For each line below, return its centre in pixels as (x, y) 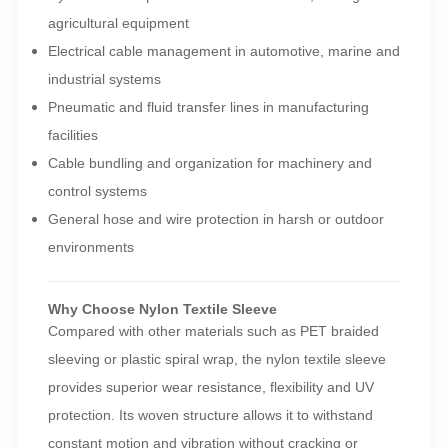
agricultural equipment (118, 23)
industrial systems (104, 79)
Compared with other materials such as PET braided (213, 331)
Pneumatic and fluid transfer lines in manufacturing (208, 107)
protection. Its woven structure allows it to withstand (210, 415)
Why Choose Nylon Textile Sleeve (162, 309)
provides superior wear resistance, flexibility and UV (210, 387)
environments (90, 247)
